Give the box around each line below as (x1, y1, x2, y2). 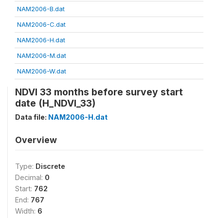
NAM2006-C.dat (17, 20, 66, 28)
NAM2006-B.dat (17, 5, 65, 13)
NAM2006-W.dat (17, 67, 66, 75)
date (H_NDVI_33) (15, 97, 95, 109)
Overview (15, 135, 57, 145)
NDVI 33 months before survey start (15, 86, 183, 98)
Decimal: (15, 173, 45, 182)
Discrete (36, 162, 65, 170)
